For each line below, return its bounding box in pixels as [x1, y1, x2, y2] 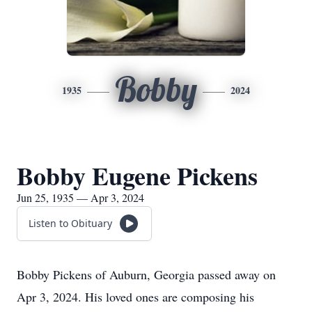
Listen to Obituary [29, 217, 112, 230]
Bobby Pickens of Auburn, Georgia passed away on [17, 266, 276, 283]
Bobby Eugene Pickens [17, 157, 258, 194]
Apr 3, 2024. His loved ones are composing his [17, 288, 254, 305]
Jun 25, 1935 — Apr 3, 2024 [17, 190, 144, 205]
